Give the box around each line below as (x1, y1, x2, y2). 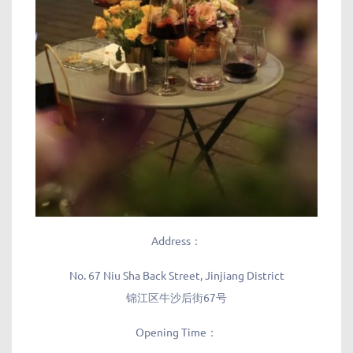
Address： (151, 232, 202, 247)
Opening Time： (136, 324, 217, 339)
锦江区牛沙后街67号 (126, 289, 227, 304)
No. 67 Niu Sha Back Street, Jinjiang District (69, 267, 284, 282)
